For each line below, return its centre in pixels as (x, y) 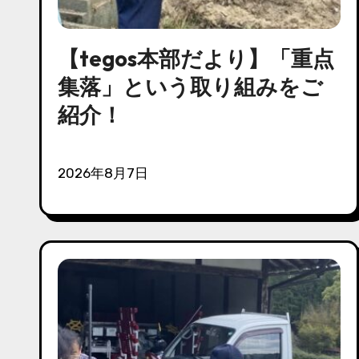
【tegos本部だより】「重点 (196, 58)
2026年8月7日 (107, 173)
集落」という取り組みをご (190, 86)
